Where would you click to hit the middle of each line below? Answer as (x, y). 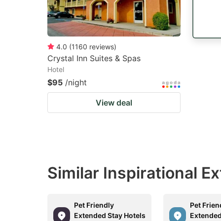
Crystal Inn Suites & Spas (94, 58)
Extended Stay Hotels (110, 215)
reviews (102, 47)
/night (76, 82)
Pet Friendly (94, 205)
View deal (114, 103)
